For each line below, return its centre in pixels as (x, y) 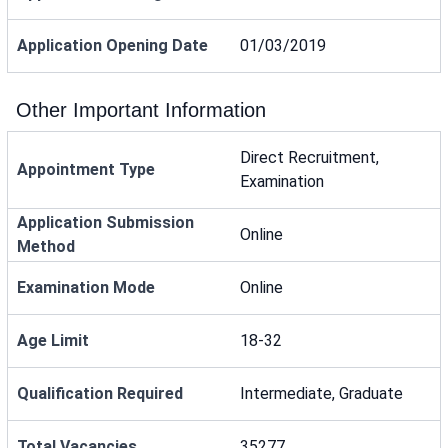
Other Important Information (141, 110)
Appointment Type (86, 169)
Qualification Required (100, 393)
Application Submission (105, 222)
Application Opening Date (112, 45)
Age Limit (53, 340)
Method (46, 246)
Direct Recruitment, (309, 157)
